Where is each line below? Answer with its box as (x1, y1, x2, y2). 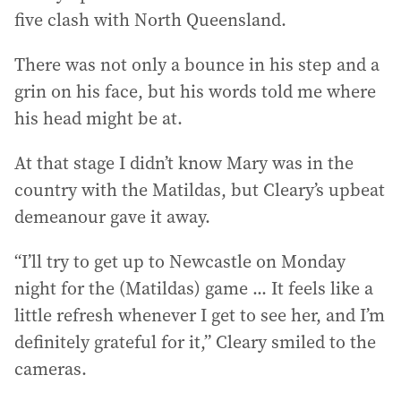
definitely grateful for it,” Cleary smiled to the (14, 329, 376, 354)
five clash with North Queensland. (14, 7, 286, 32)
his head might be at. (14, 106, 183, 131)
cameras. (14, 356, 87, 381)
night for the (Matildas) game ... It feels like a (14, 276, 373, 301)
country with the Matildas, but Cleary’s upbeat (14, 177, 385, 202)
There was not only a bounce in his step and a (14, 52, 380, 77)
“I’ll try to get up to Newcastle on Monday (14, 249, 346, 274)
